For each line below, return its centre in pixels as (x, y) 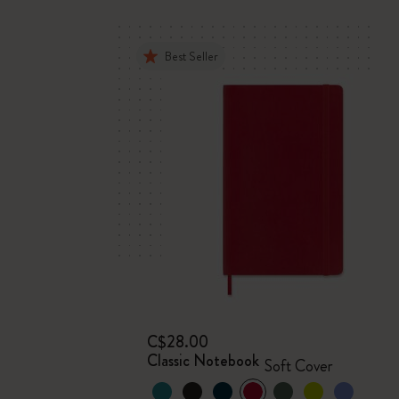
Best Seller (192, 56)
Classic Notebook (204, 361)
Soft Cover (299, 366)
